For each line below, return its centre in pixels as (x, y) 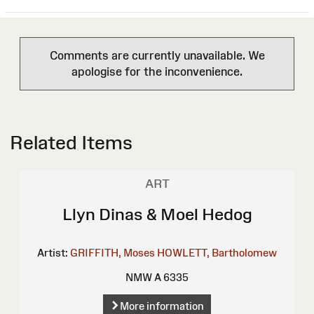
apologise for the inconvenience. (157, 72)
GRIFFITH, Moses (112, 253)
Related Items (71, 143)
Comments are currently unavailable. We (157, 56)
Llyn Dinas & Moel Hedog (157, 214)
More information (162, 306)
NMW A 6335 (157, 278)
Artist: (53, 253)
